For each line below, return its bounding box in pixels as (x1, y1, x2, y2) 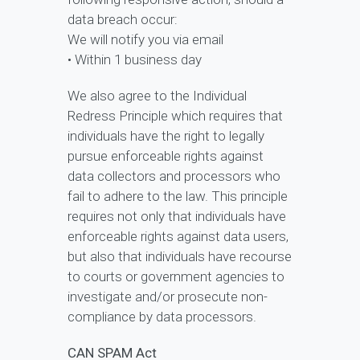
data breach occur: (67, 11, 178, 28)
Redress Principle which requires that (67, 108, 283, 125)
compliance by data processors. (67, 309, 256, 325)
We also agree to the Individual (67, 88, 247, 104)
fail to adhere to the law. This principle (67, 188, 288, 205)
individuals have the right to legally (67, 128, 264, 145)
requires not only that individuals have (67, 208, 286, 225)
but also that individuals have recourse (67, 248, 292, 265)
